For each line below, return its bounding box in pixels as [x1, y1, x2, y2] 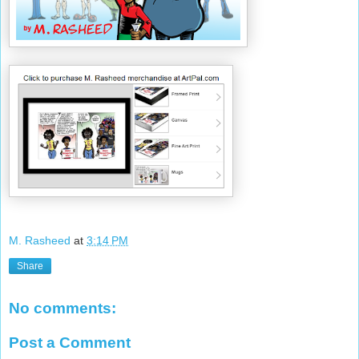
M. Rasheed [9, 233, 71, 247]
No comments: [9, 299, 116, 317]
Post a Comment [9, 334, 131, 352]
